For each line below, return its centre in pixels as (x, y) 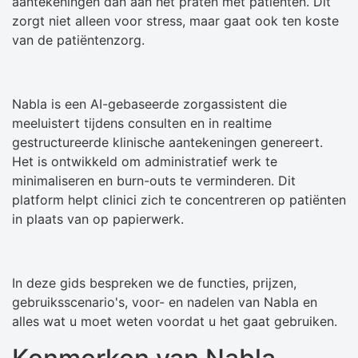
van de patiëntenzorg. (78, 40)
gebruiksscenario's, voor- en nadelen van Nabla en (165, 302)
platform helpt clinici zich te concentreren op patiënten (179, 200)
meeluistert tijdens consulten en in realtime (142, 123)
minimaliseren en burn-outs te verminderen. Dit (154, 181)
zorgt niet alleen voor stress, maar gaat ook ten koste (175, 21)
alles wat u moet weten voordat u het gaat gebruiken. (175, 322)
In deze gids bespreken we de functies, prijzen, (154, 283)
